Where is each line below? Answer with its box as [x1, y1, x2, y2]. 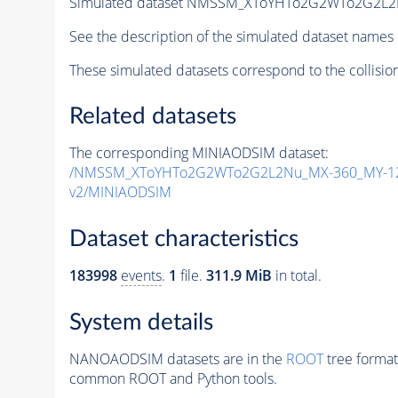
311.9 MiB [205, 266, 272, 285]
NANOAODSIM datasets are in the [68, 348, 286, 369]
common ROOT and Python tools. [68, 368, 277, 388]
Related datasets [68, 105, 236, 129]
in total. [271, 266, 322, 285]
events [120, 266, 162, 285]
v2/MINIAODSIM [68, 182, 171, 203]
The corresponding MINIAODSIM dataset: [68, 143, 329, 163]
